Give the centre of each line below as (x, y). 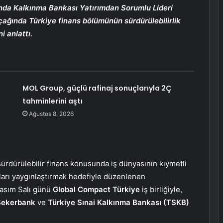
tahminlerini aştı (52, 101)
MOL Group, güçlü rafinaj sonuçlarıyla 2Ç (97, 88)
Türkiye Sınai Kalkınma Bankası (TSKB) (117, 203)
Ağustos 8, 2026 (51, 114)
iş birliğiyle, (161, 190)
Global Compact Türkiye (96, 190)
